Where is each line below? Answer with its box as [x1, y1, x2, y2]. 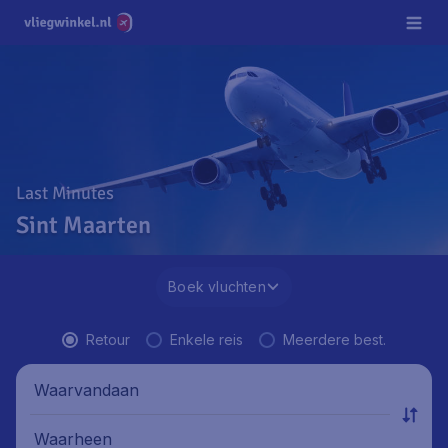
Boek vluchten [168, 278, 266, 295]
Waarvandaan [34, 379, 139, 400]
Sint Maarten [16, 210, 151, 240]
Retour [86, 331, 130, 348]
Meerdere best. [283, 331, 386, 348]
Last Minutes [16, 182, 114, 204]
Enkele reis [170, 331, 243, 348]
